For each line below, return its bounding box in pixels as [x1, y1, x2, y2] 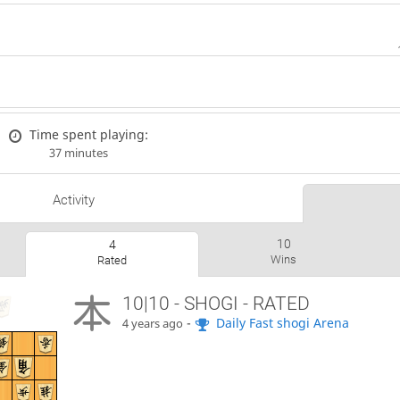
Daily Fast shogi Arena [216, 314, 350, 332]
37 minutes [48, 145, 108, 161]
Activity [52, 192, 95, 209]
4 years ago [122, 316, 184, 332]
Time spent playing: [29, 125, 149, 143]
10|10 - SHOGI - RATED [122, 293, 311, 315]
